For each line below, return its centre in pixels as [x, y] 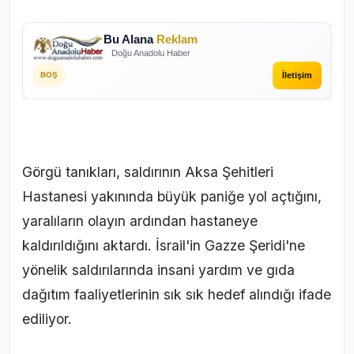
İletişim [297, 75]
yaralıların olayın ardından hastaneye [140, 220]
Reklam [177, 40]
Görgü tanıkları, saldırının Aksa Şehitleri [148, 171]
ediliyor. [47, 318]
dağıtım [46, 294]
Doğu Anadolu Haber [151, 53]
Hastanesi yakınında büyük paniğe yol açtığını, [172, 196]
